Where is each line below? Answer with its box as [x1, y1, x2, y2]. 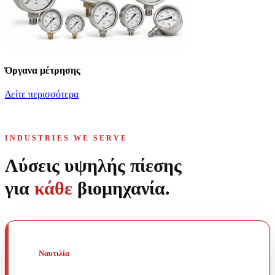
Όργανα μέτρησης [5, 64, 80, 76]
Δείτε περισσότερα [5, 89, 79, 100]
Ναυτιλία [39, 249, 69, 258]
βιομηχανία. [72, 178, 170, 199]
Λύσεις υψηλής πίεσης [5, 155, 182, 176]
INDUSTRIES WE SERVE [5, 134, 128, 143]
